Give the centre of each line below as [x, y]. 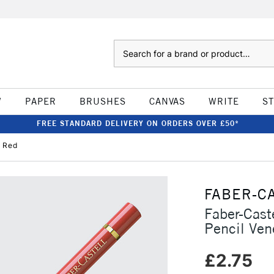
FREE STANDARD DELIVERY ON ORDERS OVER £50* [138, 123]
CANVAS [167, 101]
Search [126, 46]
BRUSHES [102, 101]
